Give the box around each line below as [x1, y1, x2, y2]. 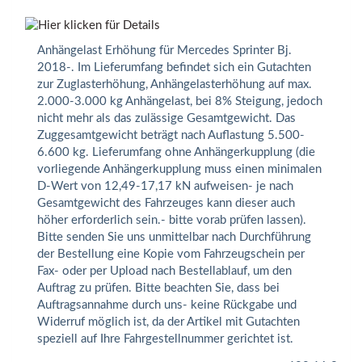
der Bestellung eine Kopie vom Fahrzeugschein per [37, 248, 305, 260]
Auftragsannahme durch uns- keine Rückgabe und [37, 299, 297, 311]
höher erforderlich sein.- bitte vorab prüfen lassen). [37, 214, 306, 226]
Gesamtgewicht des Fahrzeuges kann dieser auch [37, 197, 295, 209]
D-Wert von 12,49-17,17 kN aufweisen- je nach [37, 180, 293, 192]
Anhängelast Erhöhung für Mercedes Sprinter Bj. [37, 44, 292, 57]
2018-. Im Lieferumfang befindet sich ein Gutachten [37, 61, 311, 74]
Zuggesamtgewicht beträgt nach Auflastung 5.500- [37, 129, 305, 141]
